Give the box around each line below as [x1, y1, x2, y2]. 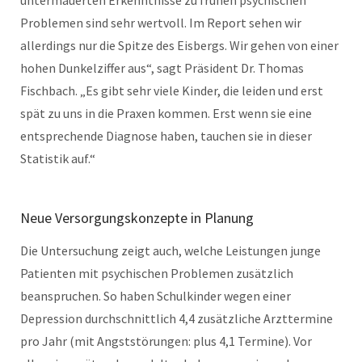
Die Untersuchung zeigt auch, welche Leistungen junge [20, 242, 321, 259]
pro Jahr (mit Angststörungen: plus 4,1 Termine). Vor [20, 332, 312, 349]
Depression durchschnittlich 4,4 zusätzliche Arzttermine [20, 309, 333, 326]
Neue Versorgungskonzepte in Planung [20, 208, 254, 227]
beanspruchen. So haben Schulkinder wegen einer [20, 287, 291, 304]
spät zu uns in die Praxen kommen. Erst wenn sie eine [20, 104, 312, 121]
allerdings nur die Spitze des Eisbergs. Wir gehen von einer [20, 36, 339, 53]
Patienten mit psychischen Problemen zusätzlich [20, 264, 293, 281]
